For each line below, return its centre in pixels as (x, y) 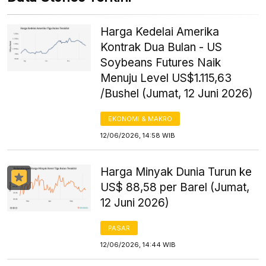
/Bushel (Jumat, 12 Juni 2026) (177, 93)
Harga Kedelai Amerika (160, 31)
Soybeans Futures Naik (161, 62)
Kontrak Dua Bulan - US (161, 47)
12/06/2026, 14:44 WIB (138, 244)
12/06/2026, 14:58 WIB (138, 135)
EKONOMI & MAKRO (140, 118)
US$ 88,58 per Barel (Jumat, (175, 187)
